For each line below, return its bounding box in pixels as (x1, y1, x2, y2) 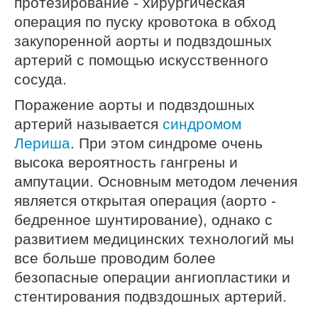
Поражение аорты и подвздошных (14, 97, 255, 114)
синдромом (163, 116, 241, 133)
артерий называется (14, 116, 163, 133)
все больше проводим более (14, 250, 216, 267)
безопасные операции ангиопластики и (14, 269, 290, 286)
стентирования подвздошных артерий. (14, 288, 287, 305)
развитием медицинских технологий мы (14, 231, 294, 248)
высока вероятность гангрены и (14, 154, 238, 171)
